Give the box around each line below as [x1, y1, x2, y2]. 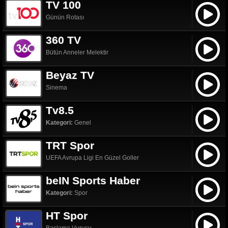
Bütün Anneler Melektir [46, 49, 108, 56]
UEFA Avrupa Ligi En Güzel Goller [46, 154, 139, 161]
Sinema [46, 84, 67, 91]
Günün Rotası [46, 14, 84, 21]
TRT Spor [46, 139, 94, 151]
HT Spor [46, 210, 88, 221]
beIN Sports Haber [46, 175, 140, 186]
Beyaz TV [46, 69, 94, 81]
